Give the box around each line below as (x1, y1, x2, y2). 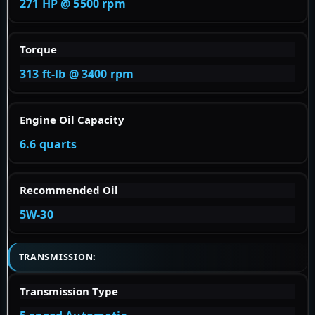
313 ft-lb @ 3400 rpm (20, 66, 134, 82)
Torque (20, 42, 57, 57)
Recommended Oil (20, 183, 118, 198)
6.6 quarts (20, 136, 77, 153)
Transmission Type (20, 283, 118, 298)
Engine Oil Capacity (20, 112, 124, 127)
